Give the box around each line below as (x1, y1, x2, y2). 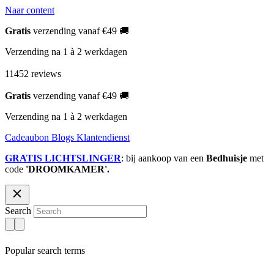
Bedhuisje (206, 153, 250, 163)
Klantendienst (76, 132, 130, 143)
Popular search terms (5, 245, 85, 256)
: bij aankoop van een (121, 153, 206, 163)
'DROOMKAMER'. (26, 164, 109, 174)
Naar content (5, 5, 54, 15)
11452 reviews (5, 68, 61, 79)
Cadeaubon (5, 132, 51, 143)
